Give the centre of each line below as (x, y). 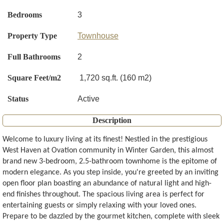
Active (88, 99)
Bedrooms (25, 15)
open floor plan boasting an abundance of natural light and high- (107, 184)
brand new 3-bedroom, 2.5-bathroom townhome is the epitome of (110, 162)
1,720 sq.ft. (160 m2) (115, 78)
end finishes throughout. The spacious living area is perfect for (103, 195)
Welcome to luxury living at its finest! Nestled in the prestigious (105, 140)
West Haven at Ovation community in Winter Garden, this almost (108, 151)
